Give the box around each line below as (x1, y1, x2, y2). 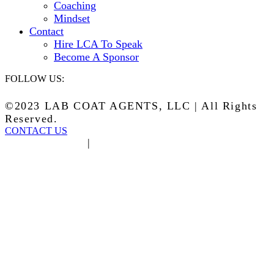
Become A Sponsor (54, 50, 139, 63)
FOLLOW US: (5, 73, 64, 84)
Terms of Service (95, 136, 187, 149)
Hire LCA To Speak (54, 37, 143, 50)
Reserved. (5, 112, 58, 125)
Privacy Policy (5, 136, 84, 149)
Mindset (54, 12, 90, 24)
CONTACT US (5, 125, 67, 136)
